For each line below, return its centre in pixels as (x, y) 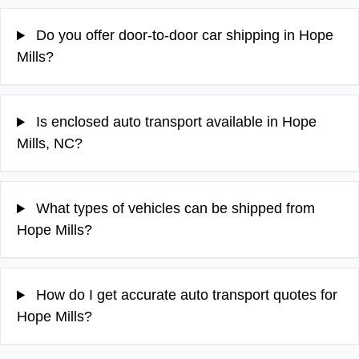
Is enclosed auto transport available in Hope (175, 122)
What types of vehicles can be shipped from (174, 209)
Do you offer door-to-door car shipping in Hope (183, 36)
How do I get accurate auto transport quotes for (185, 295)
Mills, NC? (50, 144)
